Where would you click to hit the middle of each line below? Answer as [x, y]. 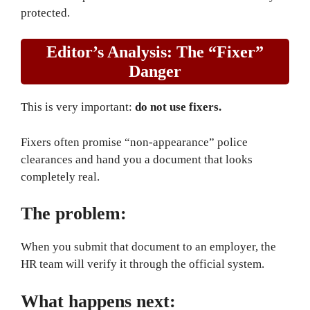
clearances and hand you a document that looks [137, 159]
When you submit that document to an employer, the [148, 247]
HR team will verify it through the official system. [143, 264]
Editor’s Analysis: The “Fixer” [155, 52]
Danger [155, 71]
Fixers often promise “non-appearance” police [134, 142]
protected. [45, 12]
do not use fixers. [178, 107]
